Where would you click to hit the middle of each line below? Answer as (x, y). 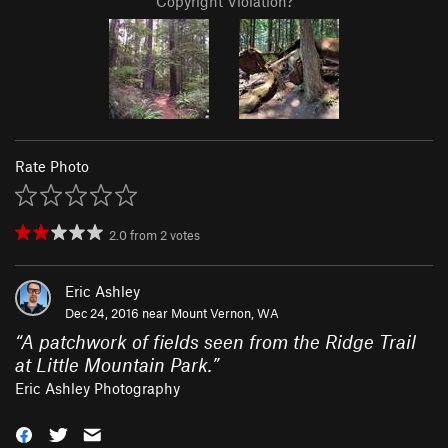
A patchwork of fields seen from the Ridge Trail (218, 342)
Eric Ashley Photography (97, 388)
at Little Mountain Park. (113, 365)
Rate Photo (52, 166)
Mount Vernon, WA (225, 313)
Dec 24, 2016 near (118, 313)
